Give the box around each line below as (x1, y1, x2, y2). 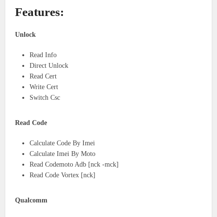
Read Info (30, 51, 57, 59)
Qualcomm (15, 196, 48, 204)
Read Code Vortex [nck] (30, 171, 96, 179)
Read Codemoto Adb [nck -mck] (30, 160, 119, 168)
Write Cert (30, 83, 59, 91)
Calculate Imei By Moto (30, 150, 96, 157)
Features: (15, 5, 64, 18)
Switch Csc (30, 93, 61, 101)
